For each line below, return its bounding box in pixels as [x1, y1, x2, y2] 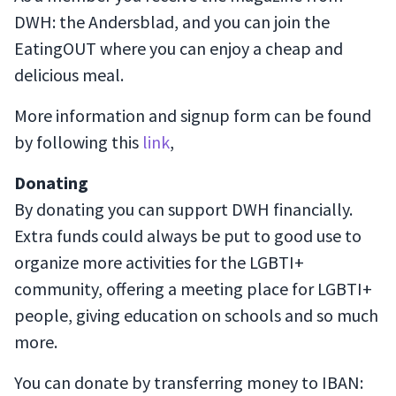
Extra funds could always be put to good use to [14, 225, 362, 247]
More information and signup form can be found [14, 104, 371, 126]
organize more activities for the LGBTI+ [14, 251, 304, 273]
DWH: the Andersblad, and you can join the [14, 11, 330, 33]
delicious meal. [14, 64, 124, 86]
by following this [14, 131, 142, 153]
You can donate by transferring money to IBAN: [14, 371, 363, 393]
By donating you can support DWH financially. [14, 198, 353, 220]
